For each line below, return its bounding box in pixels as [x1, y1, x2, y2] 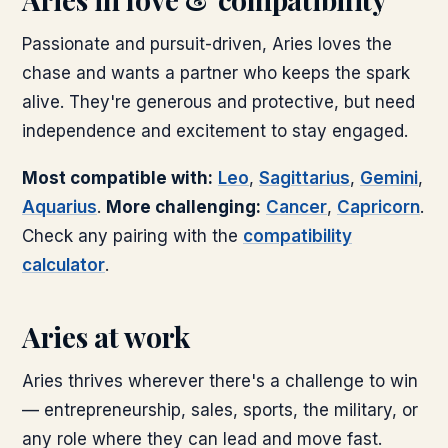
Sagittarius [259, 168, 350, 188]
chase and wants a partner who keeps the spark [22, 63, 410, 83]
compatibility [243, 226, 352, 246]
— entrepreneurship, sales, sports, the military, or [22, 400, 418, 420]
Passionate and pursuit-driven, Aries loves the [22, 34, 392, 54]
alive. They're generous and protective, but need [22, 92, 415, 112]
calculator [22, 255, 105, 275]
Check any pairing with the [22, 226, 243, 246]
